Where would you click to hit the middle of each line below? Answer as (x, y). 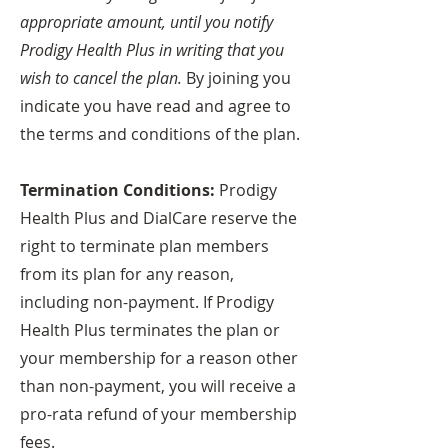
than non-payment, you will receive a (158, 386)
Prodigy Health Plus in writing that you (152, 50)
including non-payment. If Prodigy (147, 302)
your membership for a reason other (159, 358)
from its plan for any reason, (127, 274)
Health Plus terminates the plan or (150, 330)
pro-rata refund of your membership (158, 414)
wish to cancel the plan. (101, 78)
